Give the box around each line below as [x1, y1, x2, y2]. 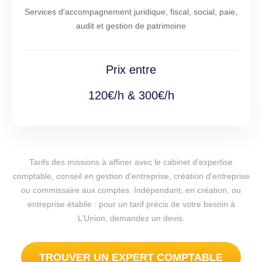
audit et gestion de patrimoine [76, 21, 186, 31]
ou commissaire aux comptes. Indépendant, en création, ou [21, 185, 241, 195]
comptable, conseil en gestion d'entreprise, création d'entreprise [12, 171, 250, 181]
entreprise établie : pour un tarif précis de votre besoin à [27, 199, 235, 209]
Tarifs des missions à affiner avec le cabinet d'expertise [29, 157, 233, 167]
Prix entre [106, 63, 156, 77]
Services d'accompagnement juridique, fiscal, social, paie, [25, 7, 237, 17]
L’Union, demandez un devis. [77, 213, 185, 223]
